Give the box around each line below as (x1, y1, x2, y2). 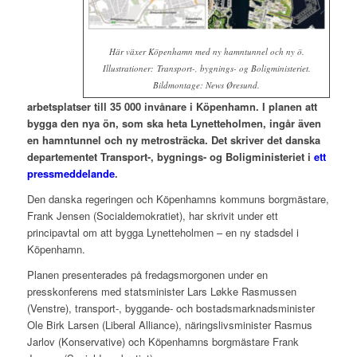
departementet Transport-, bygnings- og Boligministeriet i (26, 149, 314, 165)
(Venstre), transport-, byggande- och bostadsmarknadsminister (26, 300, 315, 316)
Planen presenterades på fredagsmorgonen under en (26, 267, 268, 283)
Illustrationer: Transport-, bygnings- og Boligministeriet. (102, 62, 311, 75)
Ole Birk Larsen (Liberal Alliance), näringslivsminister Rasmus (26, 317, 312, 333)
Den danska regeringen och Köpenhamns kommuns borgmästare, (26, 191, 329, 207)
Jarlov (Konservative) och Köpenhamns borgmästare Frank (26, 334, 299, 350)
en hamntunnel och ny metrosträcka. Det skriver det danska (26, 132, 320, 148)
